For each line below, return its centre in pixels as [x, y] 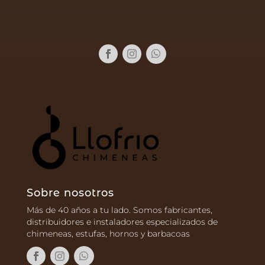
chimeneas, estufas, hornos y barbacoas [108, 233]
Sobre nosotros [70, 193]
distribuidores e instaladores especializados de [122, 222]
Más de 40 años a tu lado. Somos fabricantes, [119, 210]
